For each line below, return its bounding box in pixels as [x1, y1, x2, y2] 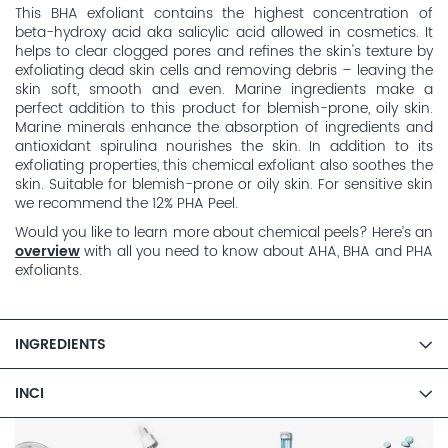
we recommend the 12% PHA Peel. [15, 193, 238, 216]
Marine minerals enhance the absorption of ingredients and [15, 117, 433, 140]
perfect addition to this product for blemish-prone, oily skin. [15, 98, 433, 121]
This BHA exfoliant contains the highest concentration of [15, 3, 433, 26]
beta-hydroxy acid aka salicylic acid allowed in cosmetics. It [15, 22, 433, 45]
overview [15, 240, 80, 263]
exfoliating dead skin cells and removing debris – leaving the [15, 60, 433, 83]
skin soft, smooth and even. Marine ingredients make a [15, 79, 433, 102]
